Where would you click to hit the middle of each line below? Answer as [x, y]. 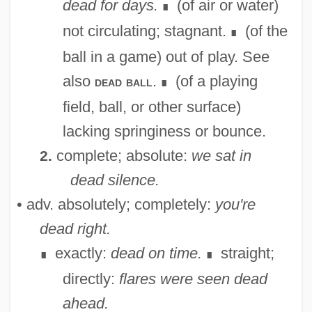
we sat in [221, 155]
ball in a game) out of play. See [166, 56]
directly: [91, 279]
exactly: [80, 253]
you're [235, 204]
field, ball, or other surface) [151, 107]
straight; [245, 253]
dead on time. [156, 253]
